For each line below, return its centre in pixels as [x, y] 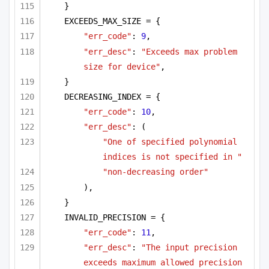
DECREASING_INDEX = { [112, 96]
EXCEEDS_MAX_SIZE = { [112, 21]
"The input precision [189, 248]
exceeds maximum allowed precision [163, 263]
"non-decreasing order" [156, 172]
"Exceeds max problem [189, 51]
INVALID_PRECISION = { [115, 217]
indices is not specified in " [172, 157]
